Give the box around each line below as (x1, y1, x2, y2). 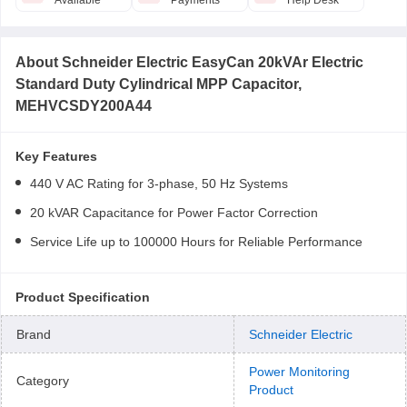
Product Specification (15, 290, 150, 304)
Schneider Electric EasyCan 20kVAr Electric (62, 55, 363, 70)
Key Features (15, 149, 97, 164)
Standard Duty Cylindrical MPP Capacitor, (15, 76, 302, 92)
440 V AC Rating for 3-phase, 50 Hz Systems (30, 176, 288, 191)
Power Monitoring (249, 364, 350, 379)
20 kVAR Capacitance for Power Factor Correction (30, 205, 318, 220)
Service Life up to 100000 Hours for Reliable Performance (30, 234, 362, 249)
